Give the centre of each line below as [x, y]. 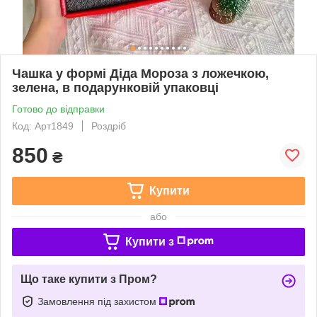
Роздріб [109, 126]
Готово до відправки [58, 109]
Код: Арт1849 [43, 126]
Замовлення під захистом [98, 301]
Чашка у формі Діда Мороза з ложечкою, [140, 73]
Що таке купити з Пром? [89, 279]
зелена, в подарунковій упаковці [115, 87]
